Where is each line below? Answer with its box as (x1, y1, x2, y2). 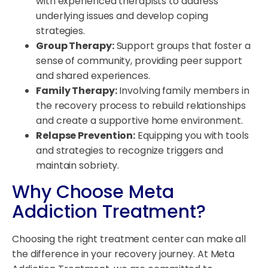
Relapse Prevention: (36, 129, 136, 143)
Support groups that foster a (114, 39, 251, 53)
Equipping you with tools (135, 129, 249, 143)
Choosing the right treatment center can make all (12, 232, 246, 246)
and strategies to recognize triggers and (36, 144, 223, 158)
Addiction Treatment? (12, 199, 206, 225)
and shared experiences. (36, 69, 150, 83)
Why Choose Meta (12, 179, 174, 205)
